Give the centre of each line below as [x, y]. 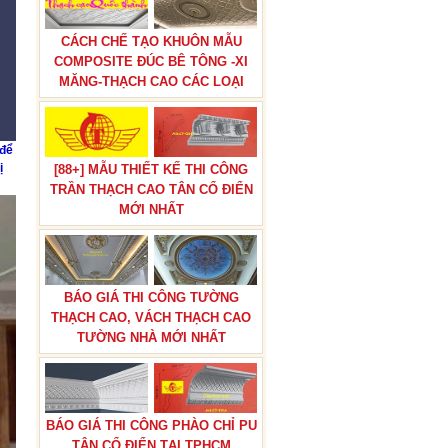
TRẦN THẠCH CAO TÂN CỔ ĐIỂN [151, 189]
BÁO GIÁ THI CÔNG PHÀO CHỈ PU [151, 425]
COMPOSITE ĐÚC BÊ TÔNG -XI [151, 61]
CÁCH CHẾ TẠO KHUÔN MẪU [151, 41]
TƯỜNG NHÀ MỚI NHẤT [151, 337]
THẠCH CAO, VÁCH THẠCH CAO [151, 317]
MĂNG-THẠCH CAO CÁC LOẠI [151, 81]
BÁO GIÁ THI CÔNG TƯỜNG [151, 297]
